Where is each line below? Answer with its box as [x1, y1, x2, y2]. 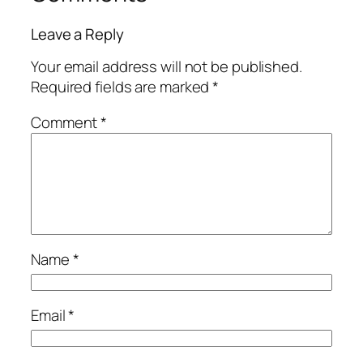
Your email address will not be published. [31, 56, 302, 78]
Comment [31, 111, 101, 133]
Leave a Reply [31, 23, 124, 45]
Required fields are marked [31, 76, 213, 98]
